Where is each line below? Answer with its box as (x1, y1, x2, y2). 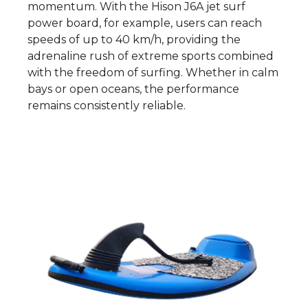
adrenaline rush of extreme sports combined (27, 49, 274, 63)
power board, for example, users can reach (27, 16, 262, 30)
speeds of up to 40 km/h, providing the (27, 32, 241, 46)
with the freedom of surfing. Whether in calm (27, 65, 278, 79)
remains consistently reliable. (27, 98, 186, 112)
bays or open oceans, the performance (27, 82, 239, 96)
